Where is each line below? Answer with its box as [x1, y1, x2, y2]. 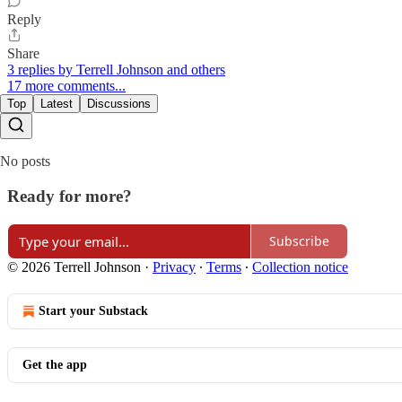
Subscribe [269, 232, 329, 249]
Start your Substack [39, 303, 148, 318]
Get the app [22, 357, 87, 371]
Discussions [87, 97, 151, 111]
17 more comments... [7, 78, 126, 94]
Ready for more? [7, 186, 132, 205]
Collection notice [252, 258, 348, 275]
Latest [40, 97, 73, 111]
